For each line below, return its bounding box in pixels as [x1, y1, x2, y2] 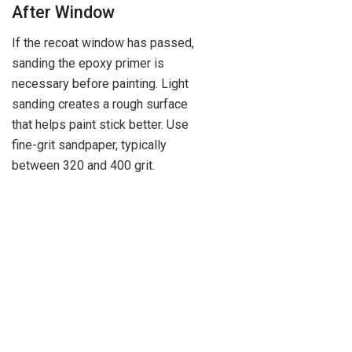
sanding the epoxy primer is [12, 55, 164, 71]
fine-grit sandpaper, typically [12, 137, 167, 152]
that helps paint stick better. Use [12, 116, 189, 132]
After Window [12, 2, 115, 22]
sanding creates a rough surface [12, 96, 188, 112]
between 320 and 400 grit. [12, 157, 155, 173]
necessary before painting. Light [12, 75, 189, 91]
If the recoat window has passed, [12, 35, 194, 50]
